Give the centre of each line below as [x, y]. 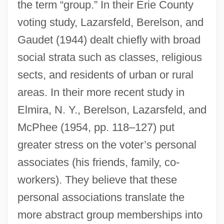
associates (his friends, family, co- [98, 162]
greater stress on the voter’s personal [107, 144]
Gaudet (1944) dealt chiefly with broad [109, 39]
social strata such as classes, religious [109, 57]
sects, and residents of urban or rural [105, 74]
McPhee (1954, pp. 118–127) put [96, 127]
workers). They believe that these [97, 179]
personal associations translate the [101, 197]
